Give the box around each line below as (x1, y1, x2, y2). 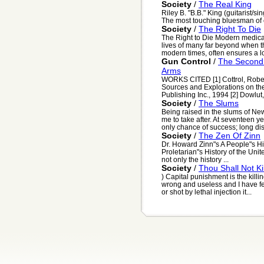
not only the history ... (161, 156, 229, 164)
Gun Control (161, 57, 211, 67)
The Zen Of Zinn (199, 131, 260, 141)
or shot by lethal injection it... (161, 188, 252, 196)
